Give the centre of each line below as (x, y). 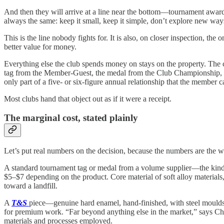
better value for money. (40, 46)
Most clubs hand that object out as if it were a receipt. (88, 98)
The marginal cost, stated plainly (71, 118)
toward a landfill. (31, 185)
